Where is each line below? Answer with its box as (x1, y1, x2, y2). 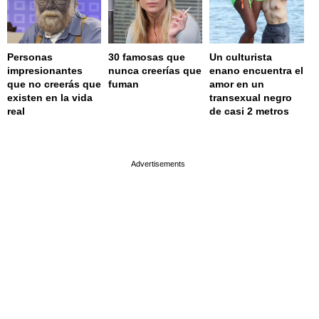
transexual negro (209, 92, 293, 104)
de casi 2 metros (209, 105, 290, 117)
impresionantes (7, 65, 83, 77)
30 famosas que (108, 51, 186, 63)
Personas (7, 51, 53, 63)
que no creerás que (7, 78, 101, 90)
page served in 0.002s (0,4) (102, 131, 209, 141)
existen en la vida (7, 92, 93, 104)
